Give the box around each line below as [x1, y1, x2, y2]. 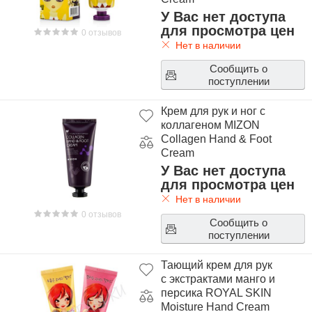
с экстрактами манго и [160, 273, 275, 285]
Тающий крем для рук [160, 259, 272, 271]
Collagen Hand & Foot [160, 133, 272, 145]
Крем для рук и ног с [160, 105, 265, 117]
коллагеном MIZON [160, 119, 260, 131]
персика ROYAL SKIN [160, 287, 272, 299]
